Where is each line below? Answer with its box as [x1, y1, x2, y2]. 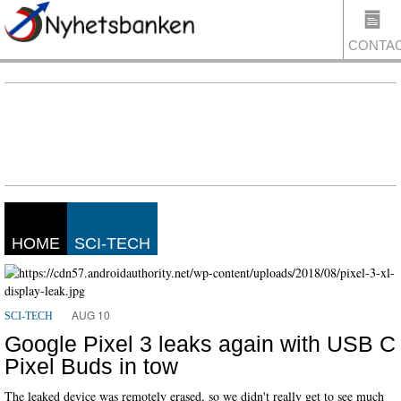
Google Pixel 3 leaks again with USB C [4, 331, 396, 356]
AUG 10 [72, 307, 110, 322]
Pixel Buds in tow [4, 354, 178, 379]
